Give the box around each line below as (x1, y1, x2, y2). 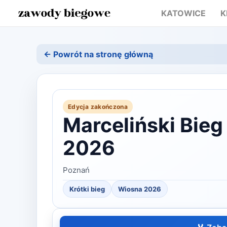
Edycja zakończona (68, 103, 128, 110)
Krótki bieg (69, 185, 105, 193)
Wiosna (118, 185, 142, 193)
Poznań (63, 165, 90, 175)
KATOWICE (161, 8, 206, 18)
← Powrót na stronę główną (44, 49, 153, 59)
